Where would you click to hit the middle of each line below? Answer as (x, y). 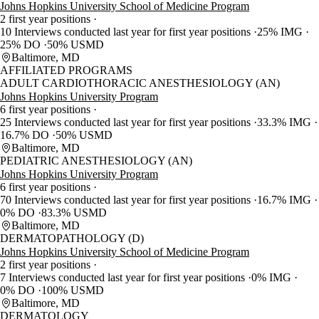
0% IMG (273, 278)
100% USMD (73, 291)
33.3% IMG (286, 122)
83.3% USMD (74, 213)
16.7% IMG (286, 200)
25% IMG (281, 32)
